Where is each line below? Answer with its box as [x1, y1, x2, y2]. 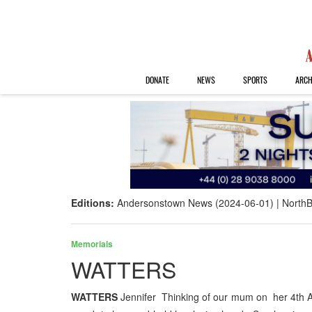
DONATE [145, 74, 169, 86]
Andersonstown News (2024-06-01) [117, 196, 274, 210]
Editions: [71, 196, 117, 210]
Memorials [71, 237, 113, 251]
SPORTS [242, 74, 267, 86]
